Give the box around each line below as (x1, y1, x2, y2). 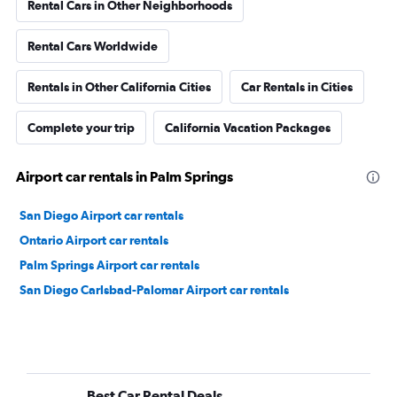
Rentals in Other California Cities (27, 80, 211, 94)
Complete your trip (27, 121, 135, 135)
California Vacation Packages (165, 121, 331, 135)
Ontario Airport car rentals (19, 233, 168, 247)
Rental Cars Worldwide (27, 39, 158, 53)
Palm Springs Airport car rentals (19, 258, 199, 272)
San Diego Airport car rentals (19, 208, 183, 222)
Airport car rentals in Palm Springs (16, 168, 233, 184)
